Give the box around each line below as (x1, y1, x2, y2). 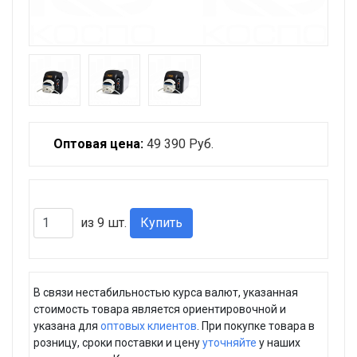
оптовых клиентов (100, 319, 197, 332)
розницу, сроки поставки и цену (33, 335, 202, 349)
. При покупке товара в (197, 319, 315, 332)
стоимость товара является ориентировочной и (33, 302, 286, 316)
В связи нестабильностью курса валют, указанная (33, 285, 298, 299)
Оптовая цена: (53, 135, 143, 151)
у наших (257, 335, 300, 349)
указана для (33, 319, 100, 332)
